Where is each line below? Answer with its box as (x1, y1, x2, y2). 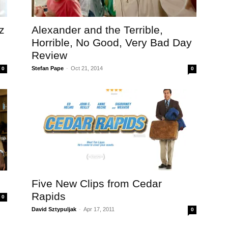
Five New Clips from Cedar (32, 178, 162, 189)
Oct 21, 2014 (71, 65, 103, 71)
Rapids (32, 190, 66, 202)
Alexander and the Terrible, (32, 24, 163, 36)
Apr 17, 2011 (83, 206, 115, 212)
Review (32, 49, 67, 61)
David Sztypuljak (32, 206, 76, 212)
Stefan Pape (32, 65, 64, 71)
